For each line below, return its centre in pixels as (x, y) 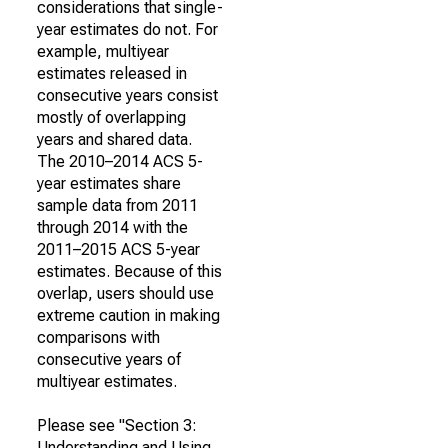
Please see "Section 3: (117, 425)
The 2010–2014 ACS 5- (120, 161)
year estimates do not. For (127, 29)
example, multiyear (103, 51)
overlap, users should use (125, 293)
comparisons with (98, 337)
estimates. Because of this (129, 271)
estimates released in (112, 73)
